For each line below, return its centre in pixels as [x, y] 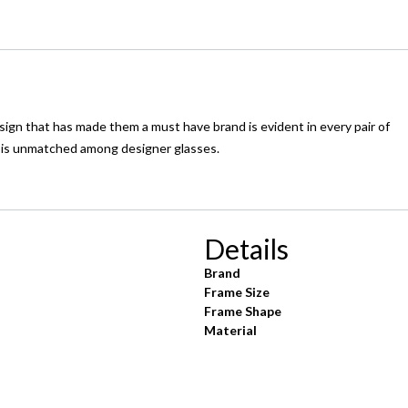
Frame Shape [243, 311]
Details [246, 249]
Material [230, 331]
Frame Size [237, 292]
